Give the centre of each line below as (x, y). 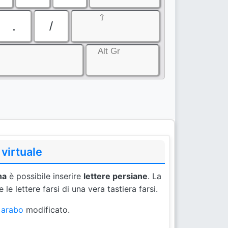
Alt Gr (109, 51)
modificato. (47, 210)
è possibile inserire (45, 176)
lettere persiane (116, 176)
